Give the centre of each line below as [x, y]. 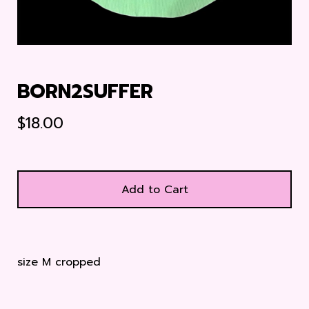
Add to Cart [154, 190]
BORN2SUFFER [85, 91]
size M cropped [59, 262]
